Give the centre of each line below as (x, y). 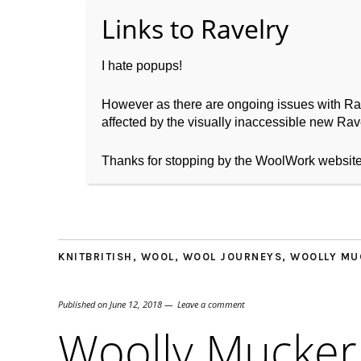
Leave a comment (211, 304)
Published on (84, 304)
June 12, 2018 (136, 304)
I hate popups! (141, 66)
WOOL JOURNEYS (232, 256)
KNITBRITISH (95, 256)
